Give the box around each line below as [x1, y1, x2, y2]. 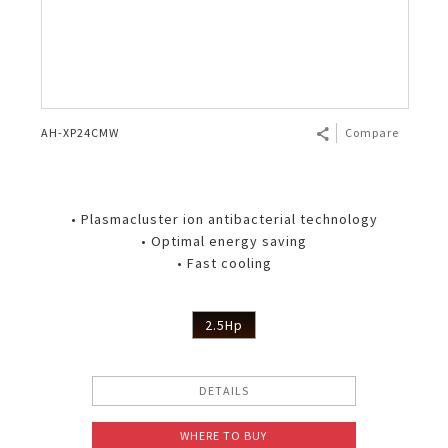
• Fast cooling [176, 254, 272, 272]
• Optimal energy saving [141, 232, 307, 250]
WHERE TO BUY [180, 428, 268, 443]
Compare [345, 125, 399, 140]
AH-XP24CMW [41, 125, 119, 140]
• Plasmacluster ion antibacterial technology [70, 210, 378, 228]
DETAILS [198, 383, 249, 398]
